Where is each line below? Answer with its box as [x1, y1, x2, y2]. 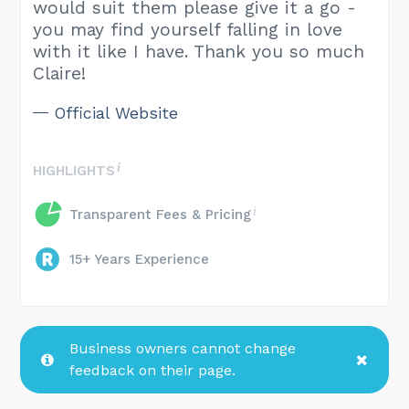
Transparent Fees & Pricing [69, 206, 252, 224]
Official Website [55, 104, 179, 123]
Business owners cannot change [69, 340, 297, 358]
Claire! [33, 63, 87, 85]
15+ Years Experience [69, 251, 210, 268]
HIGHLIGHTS [33, 163, 116, 180]
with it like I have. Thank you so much [33, 41, 365, 63]
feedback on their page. [69, 362, 236, 380]
